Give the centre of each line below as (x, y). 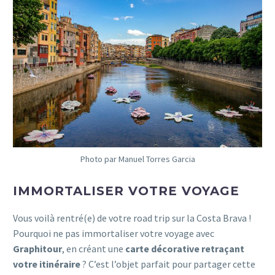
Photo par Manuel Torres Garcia (137, 159)
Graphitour (37, 248)
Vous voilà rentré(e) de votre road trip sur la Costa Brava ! (132, 218)
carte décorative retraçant (185, 248)
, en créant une (94, 248)
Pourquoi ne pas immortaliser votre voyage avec (114, 233)
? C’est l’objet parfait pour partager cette (168, 264)
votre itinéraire (47, 264)
